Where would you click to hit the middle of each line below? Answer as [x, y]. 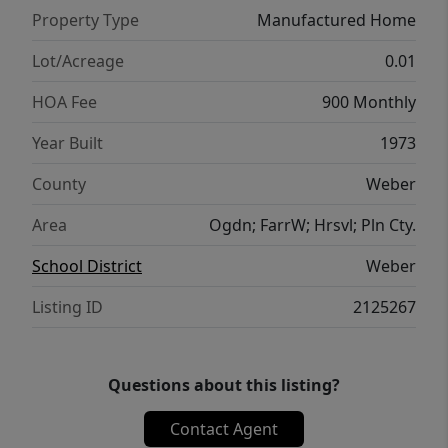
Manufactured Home [336, 20]
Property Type [85, 20]
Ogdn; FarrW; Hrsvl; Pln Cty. [312, 225]
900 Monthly [369, 102]
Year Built [67, 143]
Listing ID [67, 307]
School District [87, 266]
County [59, 184]
